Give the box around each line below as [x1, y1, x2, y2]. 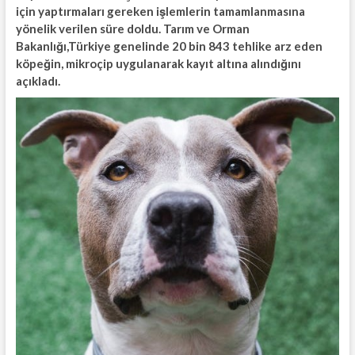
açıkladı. [15, 74, 60, 89]
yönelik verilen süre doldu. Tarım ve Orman [15, 21, 250, 36]
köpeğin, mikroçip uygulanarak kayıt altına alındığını [15, 56, 301, 71]
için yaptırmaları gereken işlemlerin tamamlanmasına [15, 4, 305, 19]
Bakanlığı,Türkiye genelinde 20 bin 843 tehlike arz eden [15, 39, 323, 54]
